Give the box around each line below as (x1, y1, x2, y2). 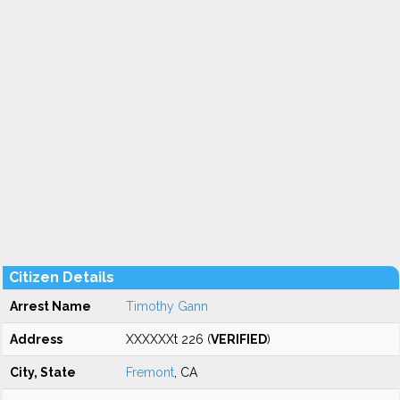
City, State (10, 365, 76, 379)
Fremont (126, 365, 174, 379)
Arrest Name (10, 299, 91, 313)
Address (10, 332, 62, 346)
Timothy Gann (126, 299, 208, 313)
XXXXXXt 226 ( (126, 332, 211, 346)
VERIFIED (211, 332, 267, 346)
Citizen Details (9, 269, 114, 286)
